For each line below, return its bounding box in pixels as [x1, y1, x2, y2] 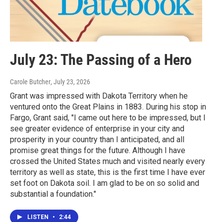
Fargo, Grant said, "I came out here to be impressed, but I [10, 112, 206, 122]
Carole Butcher [10, 77, 51, 86]
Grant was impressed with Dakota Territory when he [10, 91, 188, 101]
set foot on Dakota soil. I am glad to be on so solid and [10, 178, 199, 188]
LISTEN [27, 213, 50, 221]
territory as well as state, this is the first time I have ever [10, 167, 205, 177]
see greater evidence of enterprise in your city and [10, 123, 184, 133]
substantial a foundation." [10, 189, 96, 199]
